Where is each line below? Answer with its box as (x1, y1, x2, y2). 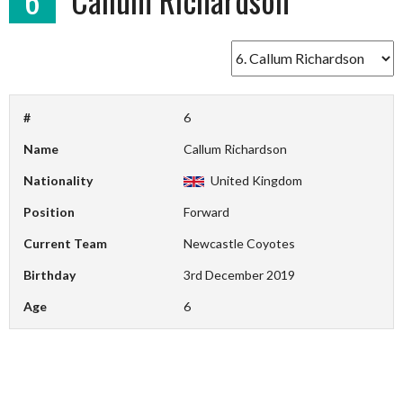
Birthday (23, 266, 76, 282)
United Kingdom (207, 172, 302, 188)
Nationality (23, 172, 93, 188)
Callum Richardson (184, 140, 288, 157)
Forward (184, 203, 230, 219)
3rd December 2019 (184, 266, 296, 282)
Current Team (23, 235, 107, 251)
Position (23, 203, 75, 219)
